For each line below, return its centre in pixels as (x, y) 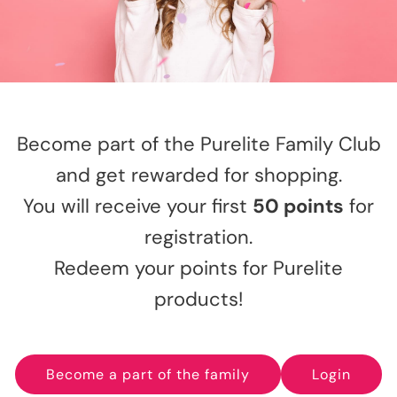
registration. (198, 237)
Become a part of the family (148, 374)
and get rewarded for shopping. (198, 175)
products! (198, 299)
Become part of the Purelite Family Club (198, 144)
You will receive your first (138, 206)
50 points (298, 206)
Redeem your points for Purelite (198, 268)
